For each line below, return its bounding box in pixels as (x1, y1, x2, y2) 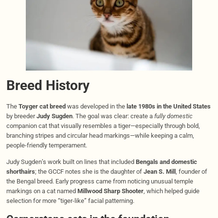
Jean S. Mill (143, 167, 176, 175)
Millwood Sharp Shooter (77, 187, 144, 195)
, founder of (175, 167, 207, 175)
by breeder (6, 112, 36, 120)
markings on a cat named (6, 187, 77, 195)
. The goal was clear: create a (72, 112, 154, 120)
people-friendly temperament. (6, 141, 87, 149)
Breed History (6, 77, 90, 93)
